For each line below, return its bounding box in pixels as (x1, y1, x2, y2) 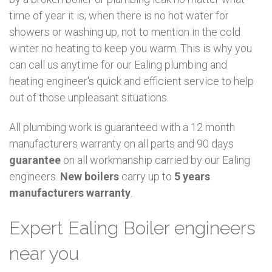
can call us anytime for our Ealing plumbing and (9, 58, 227, 71)
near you (9, 242, 79, 264)
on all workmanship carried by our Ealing (61, 154, 250, 167)
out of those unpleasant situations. (9, 90, 169, 104)
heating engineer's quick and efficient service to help (9, 74, 254, 87)
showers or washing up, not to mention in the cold (9, 25, 240, 38)
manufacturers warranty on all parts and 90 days (9, 137, 234, 151)
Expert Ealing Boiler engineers (9, 217, 256, 239)
